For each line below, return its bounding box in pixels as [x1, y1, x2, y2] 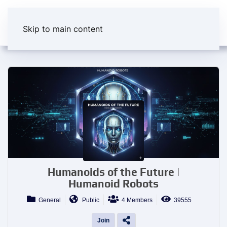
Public [78, 197, 99, 204]
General [35, 197, 61, 204]
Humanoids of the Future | [47, 166, 180, 178]
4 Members [119, 197, 153, 204]
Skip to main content [23, 24, 103, 34]
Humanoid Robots [68, 177, 159, 190]
